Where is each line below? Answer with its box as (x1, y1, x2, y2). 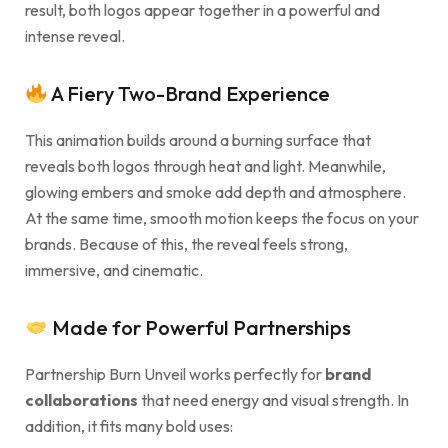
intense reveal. (25, 26, 125, 47)
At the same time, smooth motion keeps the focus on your (25, 208, 419, 229)
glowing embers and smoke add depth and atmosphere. (25, 182, 406, 203)
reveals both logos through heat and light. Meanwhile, (25, 156, 386, 177)
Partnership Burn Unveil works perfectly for (25, 364, 325, 385)
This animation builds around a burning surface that (25, 130, 371, 151)
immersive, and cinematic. (25, 260, 203, 281)
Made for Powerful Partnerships (47, 315, 351, 341)
